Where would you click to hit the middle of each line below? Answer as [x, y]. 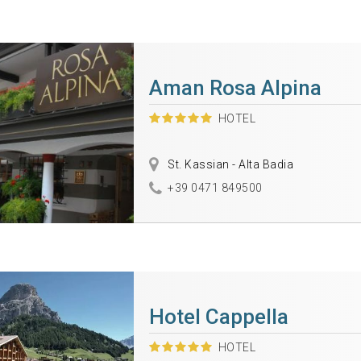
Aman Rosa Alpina [235, 88]
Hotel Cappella [218, 317]
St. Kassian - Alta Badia [229, 164]
